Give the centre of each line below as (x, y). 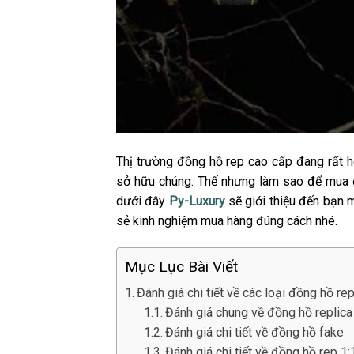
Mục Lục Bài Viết (181, 267)
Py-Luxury (197, 201)
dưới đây (143, 201)
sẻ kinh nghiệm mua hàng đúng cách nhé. (227, 221)
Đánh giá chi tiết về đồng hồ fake (255, 332)
